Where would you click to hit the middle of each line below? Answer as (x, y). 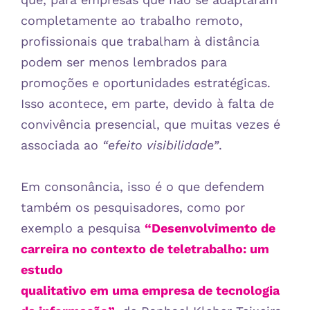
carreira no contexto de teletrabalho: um (145, 248)
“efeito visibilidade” (161, 145)
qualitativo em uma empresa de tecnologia (150, 290)
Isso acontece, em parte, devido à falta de (147, 103)
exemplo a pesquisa (83, 228)
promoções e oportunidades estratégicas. (146, 82)
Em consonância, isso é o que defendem (143, 186)
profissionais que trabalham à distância (140, 41)
